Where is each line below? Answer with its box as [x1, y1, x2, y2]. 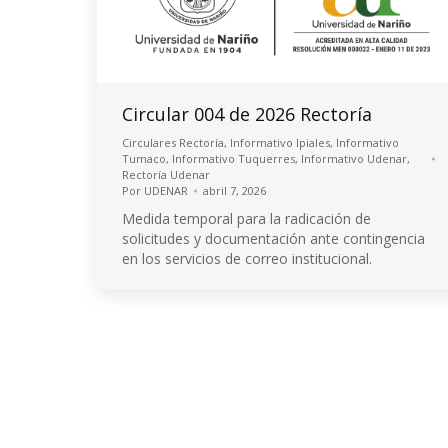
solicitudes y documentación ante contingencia [122, 229, 425, 249]
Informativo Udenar [301, 151, 407, 167]
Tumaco [122, 151, 166, 167]
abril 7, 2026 [203, 183, 266, 199]
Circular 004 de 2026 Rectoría [122, 102, 372, 127]
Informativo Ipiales [230, 135, 330, 151]
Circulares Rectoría [122, 135, 224, 151]
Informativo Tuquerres [172, 151, 295, 167]
